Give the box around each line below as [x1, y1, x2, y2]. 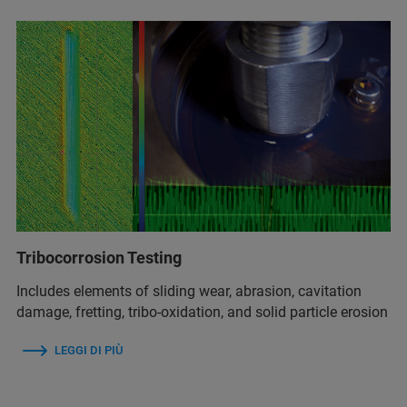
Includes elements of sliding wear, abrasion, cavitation [16, 282, 362, 300]
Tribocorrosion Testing [16, 247, 182, 267]
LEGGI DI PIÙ [55, 342, 123, 357]
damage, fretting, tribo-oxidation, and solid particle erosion [16, 303, 388, 321]
